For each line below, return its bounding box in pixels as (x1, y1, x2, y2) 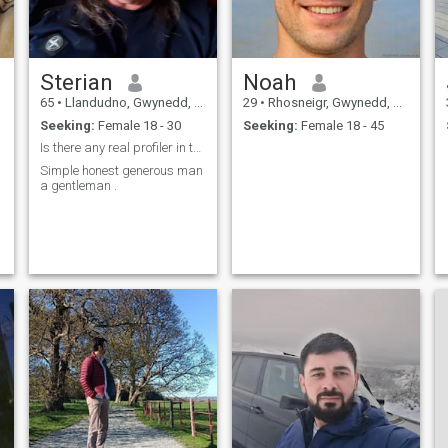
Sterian (39, 69, 113, 96)
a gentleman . (39, 177, 117, 193)
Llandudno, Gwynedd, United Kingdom (61, 95, 194, 111)
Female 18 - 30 (94, 117, 181, 133)
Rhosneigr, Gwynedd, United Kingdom (264, 95, 393, 111)
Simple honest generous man (39, 162, 203, 178)
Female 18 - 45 (297, 117, 384, 133)
